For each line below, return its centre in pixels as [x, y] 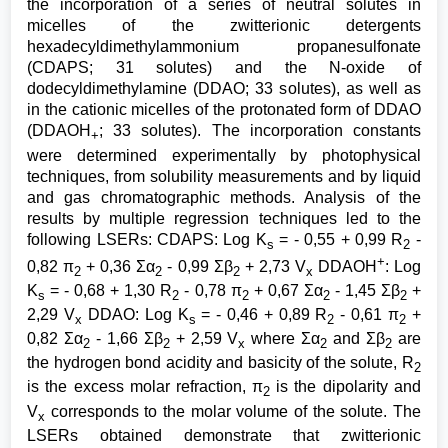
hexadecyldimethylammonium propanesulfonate [224, 47]
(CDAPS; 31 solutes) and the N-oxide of [224, 68]
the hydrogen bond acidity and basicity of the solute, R [220, 363]
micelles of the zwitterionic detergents [224, 26]
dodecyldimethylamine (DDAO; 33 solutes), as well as [224, 89]
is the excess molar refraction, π [145, 387]
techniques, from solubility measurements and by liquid [224, 176]
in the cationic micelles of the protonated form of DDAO [224, 110]
